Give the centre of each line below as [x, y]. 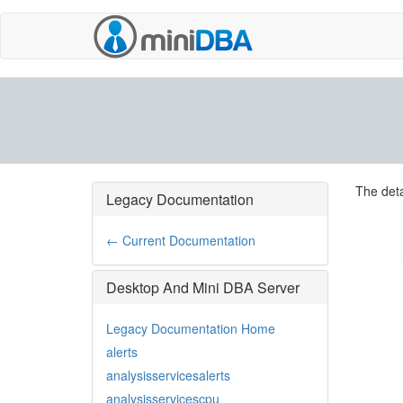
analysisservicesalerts [168, 375]
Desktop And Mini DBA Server [203, 287]
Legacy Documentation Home [191, 328]
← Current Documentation [181, 240]
